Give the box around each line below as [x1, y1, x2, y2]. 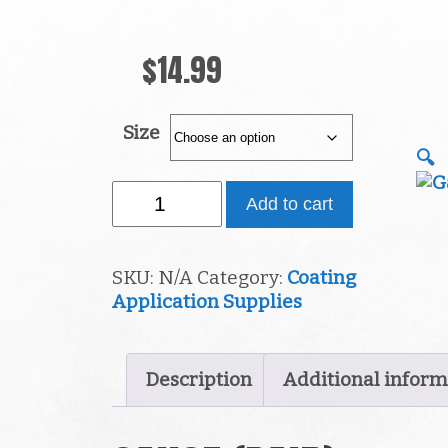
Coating [287, 266, 356, 290]
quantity [111, 227, 188, 251]
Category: [197, 266, 287, 290]
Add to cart [246, 193, 334, 214]
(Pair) [111, 203, 160, 227]
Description [146, 368, 253, 392]
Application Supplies [112, 290, 302, 314]
